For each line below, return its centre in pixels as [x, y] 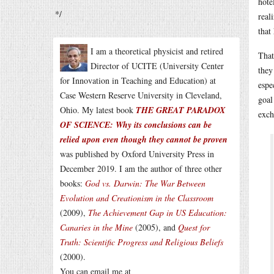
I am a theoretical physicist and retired [157, 51]
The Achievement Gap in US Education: [157, 213]
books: [72, 183]
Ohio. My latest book [98, 110]
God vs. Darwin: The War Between [145, 183]
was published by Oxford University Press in [137, 154]
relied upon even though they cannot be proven [144, 139]
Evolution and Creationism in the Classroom [137, 198]
